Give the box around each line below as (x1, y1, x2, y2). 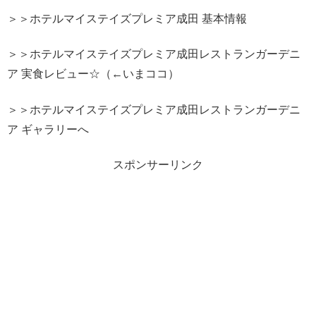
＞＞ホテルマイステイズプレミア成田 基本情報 (7, 13, 247, 25)
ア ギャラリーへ (7, 123, 89, 135)
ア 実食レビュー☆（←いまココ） (7, 68, 179, 80)
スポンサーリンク (113, 159, 203, 171)
